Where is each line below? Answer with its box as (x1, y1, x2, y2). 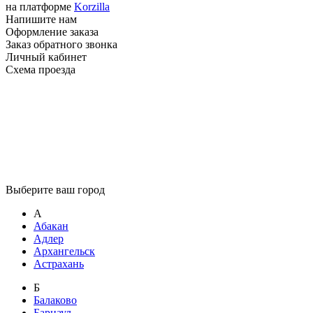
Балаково (34, 294, 77, 307)
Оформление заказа (6, 26, 99, 38)
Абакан (34, 220, 68, 233)
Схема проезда (6, 64, 75, 76)
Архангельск (34, 245, 95, 258)
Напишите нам (6, 13, 77, 26)
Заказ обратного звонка (6, 38, 117, 51)
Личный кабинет (6, 51, 87, 64)
